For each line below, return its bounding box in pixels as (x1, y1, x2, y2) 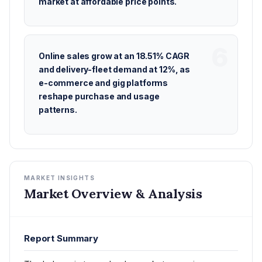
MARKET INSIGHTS (24, 174, 95, 181)
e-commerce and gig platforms (39, 78, 168, 88)
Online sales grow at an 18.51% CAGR (39, 51, 190, 61)
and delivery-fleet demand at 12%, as (39, 64, 190, 74)
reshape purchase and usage (39, 91, 160, 101)
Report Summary (24, 233, 98, 244)
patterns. (39, 105, 77, 115)
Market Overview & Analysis (24, 185, 202, 202)
